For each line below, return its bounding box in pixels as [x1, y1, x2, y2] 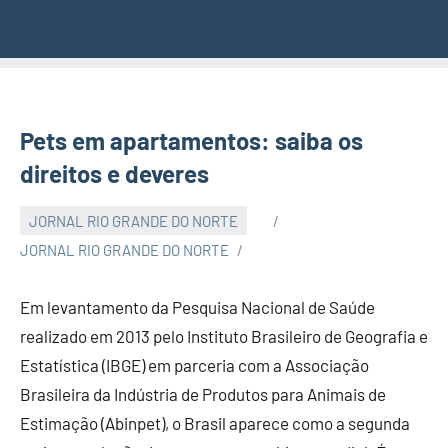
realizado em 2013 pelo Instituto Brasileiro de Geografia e [20, 326, 428, 347]
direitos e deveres [20, 159, 209, 189]
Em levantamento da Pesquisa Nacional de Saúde [20, 297, 375, 318]
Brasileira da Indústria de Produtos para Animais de [20, 384, 386, 405]
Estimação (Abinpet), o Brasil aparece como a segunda [20, 413, 410, 434]
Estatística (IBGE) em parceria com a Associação [20, 355, 369, 376]
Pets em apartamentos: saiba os [20, 126, 363, 156]
